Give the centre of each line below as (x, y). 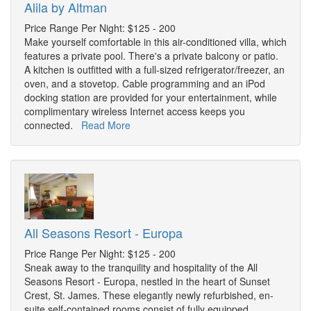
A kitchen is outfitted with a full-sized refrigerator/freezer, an (154, 70)
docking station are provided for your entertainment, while (151, 98)
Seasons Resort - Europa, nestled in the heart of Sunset (147, 281)
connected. (53, 125)
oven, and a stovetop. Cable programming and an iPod (145, 84)
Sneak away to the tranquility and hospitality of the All (141, 268)
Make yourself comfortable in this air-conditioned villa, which (155, 42)
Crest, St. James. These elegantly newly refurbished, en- (149, 295)
